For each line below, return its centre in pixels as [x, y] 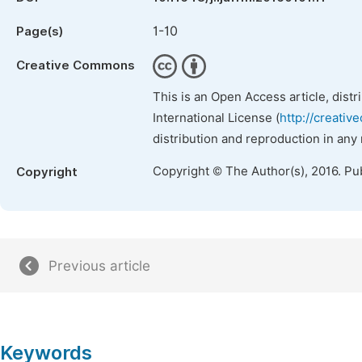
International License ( [216, 118]
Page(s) [40, 32]
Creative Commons [76, 65]
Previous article [99, 266]
